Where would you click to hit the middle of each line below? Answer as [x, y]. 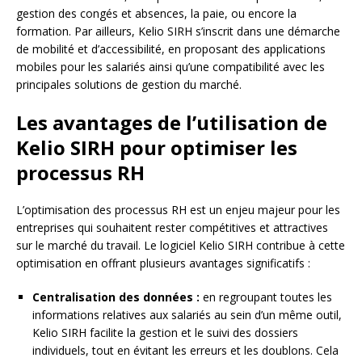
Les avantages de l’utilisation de [172, 123]
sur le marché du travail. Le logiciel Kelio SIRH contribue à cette [181, 246]
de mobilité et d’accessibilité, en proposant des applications [171, 49]
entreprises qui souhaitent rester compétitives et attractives [172, 228]
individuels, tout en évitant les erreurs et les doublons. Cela [185, 351]
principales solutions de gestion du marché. [129, 85]
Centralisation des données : [116, 297]
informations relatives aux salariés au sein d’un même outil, [187, 315]
